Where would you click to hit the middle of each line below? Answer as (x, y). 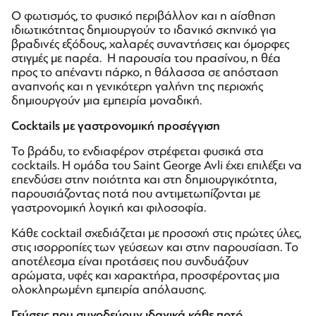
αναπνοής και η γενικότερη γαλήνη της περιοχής (137, 86)
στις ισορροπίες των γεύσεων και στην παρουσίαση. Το (155, 247)
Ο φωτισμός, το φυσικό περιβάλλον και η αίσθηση (144, 16)
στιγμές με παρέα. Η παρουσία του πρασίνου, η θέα (146, 58)
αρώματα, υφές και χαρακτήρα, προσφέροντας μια (146, 275)
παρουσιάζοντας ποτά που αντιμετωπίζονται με (136, 193)
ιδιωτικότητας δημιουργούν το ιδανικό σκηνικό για (144, 30)
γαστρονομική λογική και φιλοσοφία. (109, 207)
